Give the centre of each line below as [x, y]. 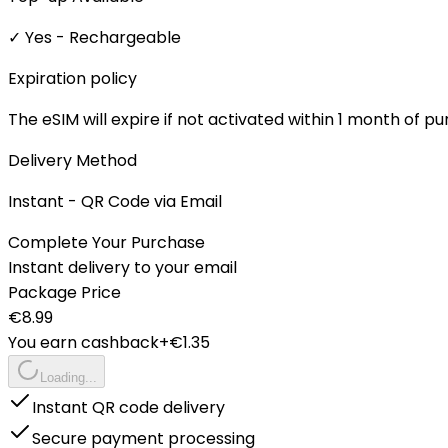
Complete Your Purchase [106, 242]
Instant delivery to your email [122, 267]
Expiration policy [72, 78]
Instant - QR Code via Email [115, 201]
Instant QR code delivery [128, 407]
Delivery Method [72, 160]
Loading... [68, 377]
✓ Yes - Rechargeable [94, 37]
